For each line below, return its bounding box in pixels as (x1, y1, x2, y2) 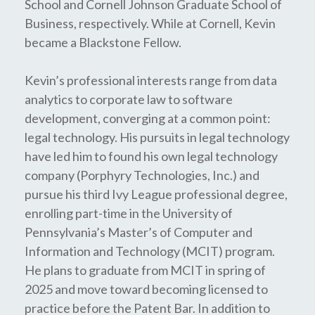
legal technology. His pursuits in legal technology (25, 129, 290, 145)
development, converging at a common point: (25, 110, 271, 126)
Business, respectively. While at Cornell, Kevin (25, 15, 276, 31)
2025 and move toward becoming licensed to (25, 281, 268, 297)
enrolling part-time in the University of (25, 205, 233, 221)
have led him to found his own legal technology (25, 148, 278, 164)
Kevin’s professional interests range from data (25, 72, 277, 88)
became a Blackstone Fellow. (25, 34, 186, 50)
